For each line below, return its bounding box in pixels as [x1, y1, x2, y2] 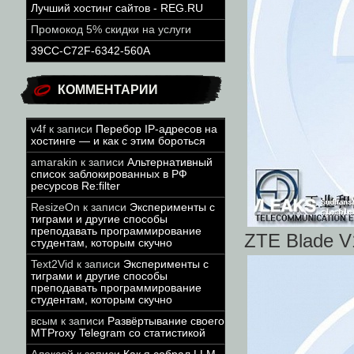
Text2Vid [31, 258, 73, 270]
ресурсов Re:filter [31, 180, 120, 192]
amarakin [31, 156, 77, 168]
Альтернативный [127, 156, 213, 168]
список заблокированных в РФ [31, 168, 187, 180]
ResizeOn [31, 201, 80, 213]
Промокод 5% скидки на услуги [31, 24, 191, 36]
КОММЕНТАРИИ [58, 83, 158, 96]
